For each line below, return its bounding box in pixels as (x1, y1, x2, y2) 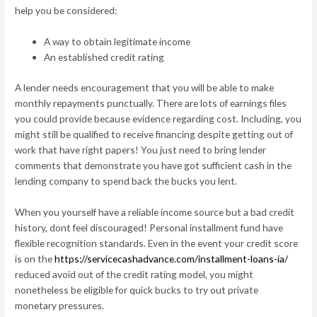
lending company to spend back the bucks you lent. (15, 174, 238, 187)
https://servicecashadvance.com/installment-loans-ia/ (54, 252, 289, 265)
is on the (15, 252, 55, 265)
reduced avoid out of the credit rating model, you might (15, 267, 254, 280)
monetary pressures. (15, 299, 105, 311)
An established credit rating (44, 51, 165, 64)
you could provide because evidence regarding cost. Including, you (15, 112, 302, 125)
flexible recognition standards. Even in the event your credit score (15, 236, 299, 249)
